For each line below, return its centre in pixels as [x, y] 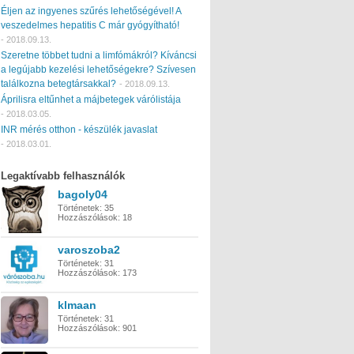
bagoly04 [83, 194]
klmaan [77, 305]
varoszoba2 [89, 249]
